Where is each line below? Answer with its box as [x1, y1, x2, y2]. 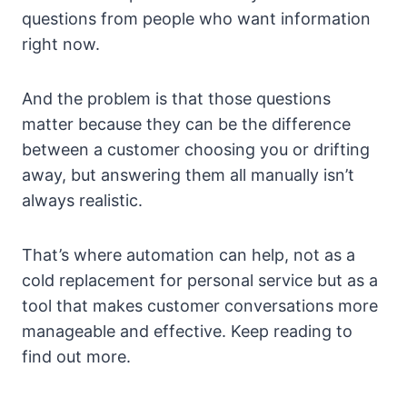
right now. [22, 35, 100, 55]
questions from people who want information [22, 9, 371, 29]
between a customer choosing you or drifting [22, 140, 370, 160]
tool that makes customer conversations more [22, 296, 378, 316]
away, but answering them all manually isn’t [22, 165, 354, 185]
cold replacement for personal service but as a [22, 271, 378, 291]
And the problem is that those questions [22, 89, 331, 109]
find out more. [22, 347, 131, 367]
